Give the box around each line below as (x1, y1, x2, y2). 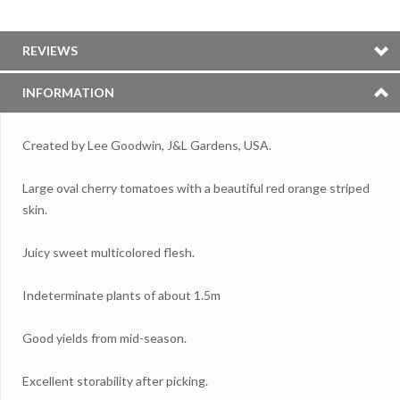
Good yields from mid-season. (22, 329, 187, 346)
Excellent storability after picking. (22, 372, 208, 388)
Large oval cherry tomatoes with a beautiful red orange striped (22, 179, 370, 196)
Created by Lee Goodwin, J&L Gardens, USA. (22, 137, 271, 153)
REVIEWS (22, 42, 78, 58)
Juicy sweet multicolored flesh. (22, 244, 195, 260)
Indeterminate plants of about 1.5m (22, 287, 221, 303)
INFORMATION (22, 84, 114, 100)
